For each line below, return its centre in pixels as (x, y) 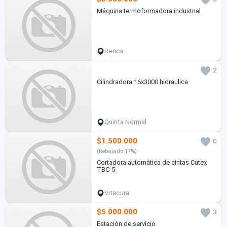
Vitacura (117, 193)
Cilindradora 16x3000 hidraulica (142, 82)
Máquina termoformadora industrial (148, 11)
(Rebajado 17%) (117, 151)
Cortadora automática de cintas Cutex (152, 163)
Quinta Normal (126, 122)
